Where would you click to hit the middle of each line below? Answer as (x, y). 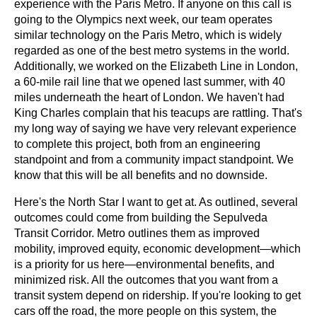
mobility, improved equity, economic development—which (157, 248)
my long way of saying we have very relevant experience (155, 128)
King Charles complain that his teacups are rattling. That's (158, 113)
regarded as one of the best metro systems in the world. (152, 50)
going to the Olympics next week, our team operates (143, 19)
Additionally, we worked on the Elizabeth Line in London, (156, 66)
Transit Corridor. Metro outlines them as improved (137, 233)
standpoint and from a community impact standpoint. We (154, 159)
